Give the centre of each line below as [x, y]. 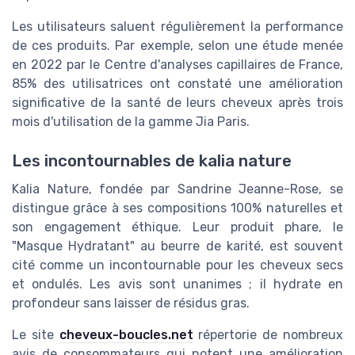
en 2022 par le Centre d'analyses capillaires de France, [177, 65]
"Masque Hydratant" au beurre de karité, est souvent [177, 246]
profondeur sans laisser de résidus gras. [131, 303]
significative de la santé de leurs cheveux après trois [177, 103]
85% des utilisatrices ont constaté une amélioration [177, 84]
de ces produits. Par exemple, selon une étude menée [177, 46]
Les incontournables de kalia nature [152, 160]
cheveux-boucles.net [126, 334]
